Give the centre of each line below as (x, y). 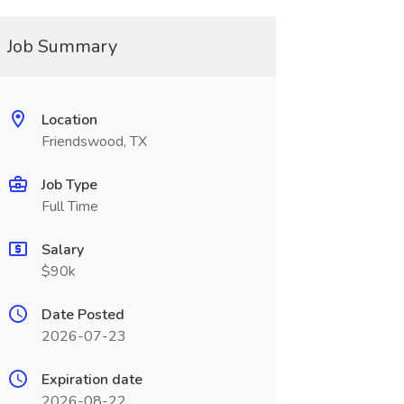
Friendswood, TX (94, 142)
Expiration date (92, 380)
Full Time (69, 207)
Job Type (69, 185)
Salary (62, 250)
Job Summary (62, 46)
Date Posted (83, 315)
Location (69, 120)
